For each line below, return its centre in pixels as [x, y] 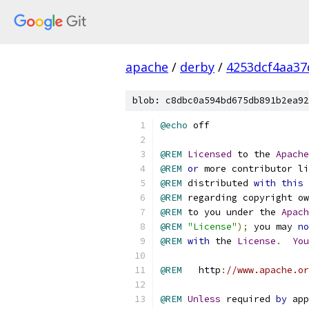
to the [254, 154]
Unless [204, 299]
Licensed [210, 154]
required [248, 299]
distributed [218, 183]
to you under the [232, 212]
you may [273, 227]
